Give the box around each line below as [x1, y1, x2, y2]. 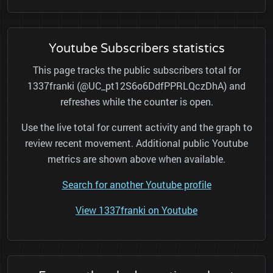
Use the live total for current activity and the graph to [21, 121, 252, 134]
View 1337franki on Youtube [76, 204, 197, 217]
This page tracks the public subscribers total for [32, 63, 241, 77]
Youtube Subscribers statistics [48, 41, 225, 57]
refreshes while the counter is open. [60, 95, 213, 108]
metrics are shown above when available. [48, 152, 225, 166]
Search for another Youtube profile [62, 178, 211, 191]
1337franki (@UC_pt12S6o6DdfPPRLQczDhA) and [27, 79, 246, 93]
